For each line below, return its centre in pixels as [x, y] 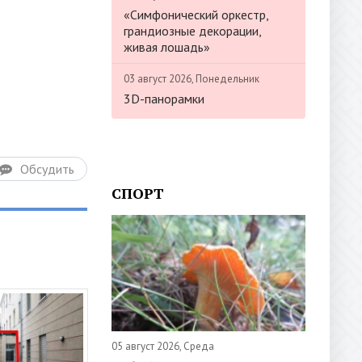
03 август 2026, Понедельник [192, 78]
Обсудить [47, 169]
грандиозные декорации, [192, 30]
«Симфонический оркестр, [196, 14]
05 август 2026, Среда [163, 346]
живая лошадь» [167, 46]
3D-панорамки [164, 98]
